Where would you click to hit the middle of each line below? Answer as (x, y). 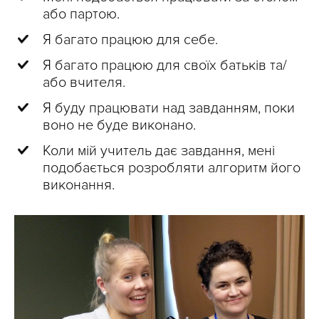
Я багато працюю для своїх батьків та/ (165, 66)
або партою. (81, 15)
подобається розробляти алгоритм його (172, 168)
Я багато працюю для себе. (130, 40)
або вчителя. (84, 83)
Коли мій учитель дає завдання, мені (159, 151)
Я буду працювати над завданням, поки (169, 109)
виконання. (79, 185)
